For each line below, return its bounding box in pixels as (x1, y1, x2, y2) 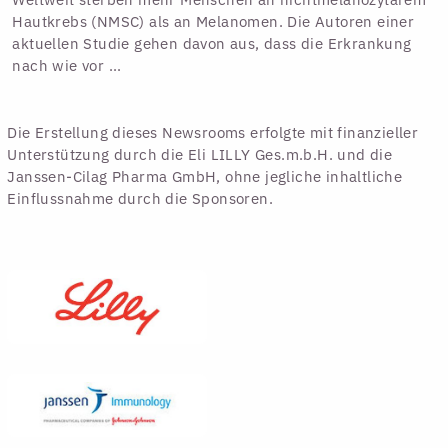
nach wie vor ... (12, 56, 122, 76)
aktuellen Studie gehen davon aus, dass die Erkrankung (12, 34, 412, 54)
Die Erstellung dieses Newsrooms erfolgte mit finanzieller (7, 123, 419, 143)
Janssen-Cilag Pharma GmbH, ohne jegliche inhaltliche (7, 167, 403, 187)
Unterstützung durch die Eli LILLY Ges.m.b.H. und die (7, 145, 393, 165)
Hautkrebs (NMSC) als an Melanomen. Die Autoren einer (12, 12, 415, 32)
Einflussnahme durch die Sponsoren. (7, 189, 274, 209)
